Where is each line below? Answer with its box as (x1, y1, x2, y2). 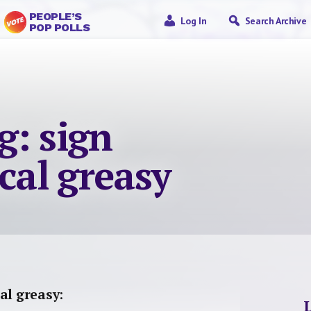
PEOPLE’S (28, 10, 82, 23)
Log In (180, 15, 207, 27)
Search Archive (244, 15, 307, 27)
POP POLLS (28, 21, 90, 34)
